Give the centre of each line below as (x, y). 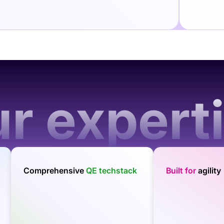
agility (210, 170)
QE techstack (111, 170)
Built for (182, 170)
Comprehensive (54, 170)
